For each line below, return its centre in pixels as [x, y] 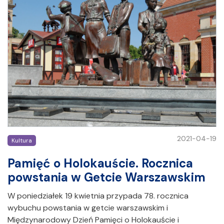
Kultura [22, 140]
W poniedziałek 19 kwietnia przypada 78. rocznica [98, 195]
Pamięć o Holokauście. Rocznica [100, 163]
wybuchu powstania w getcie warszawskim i [88, 207]
